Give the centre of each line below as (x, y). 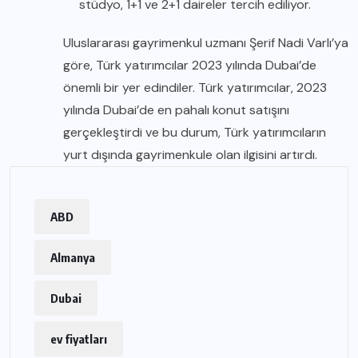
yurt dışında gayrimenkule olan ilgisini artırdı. (190, 155)
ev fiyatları (79, 339)
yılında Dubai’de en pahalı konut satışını (176, 110)
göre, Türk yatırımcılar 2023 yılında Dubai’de (190, 65)
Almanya (73, 257)
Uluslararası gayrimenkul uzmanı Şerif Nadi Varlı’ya (206, 43)
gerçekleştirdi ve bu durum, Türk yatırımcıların (195, 132)
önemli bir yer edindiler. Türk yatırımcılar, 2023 (195, 88)
